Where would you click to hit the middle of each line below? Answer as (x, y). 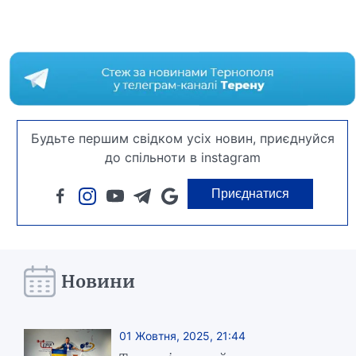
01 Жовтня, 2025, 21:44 (183, 336)
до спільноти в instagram (182, 158)
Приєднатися (251, 194)
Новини (99, 281)
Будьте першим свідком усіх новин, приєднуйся (182, 139)
